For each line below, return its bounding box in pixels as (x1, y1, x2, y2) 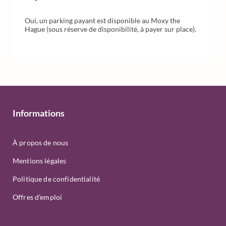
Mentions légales (13, 156, 67, 165)
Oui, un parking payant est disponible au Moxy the (25, 16, 180, 25)
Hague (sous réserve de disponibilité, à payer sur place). (25, 25, 196, 33)
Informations (13, 107, 65, 119)
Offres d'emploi (13, 193, 63, 201)
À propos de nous (13, 138, 69, 147)
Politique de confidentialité (13, 175, 100, 183)
